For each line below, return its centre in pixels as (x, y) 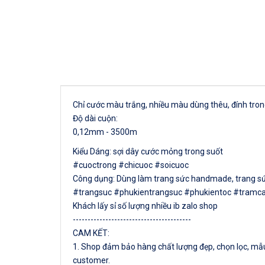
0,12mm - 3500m (105, 132)
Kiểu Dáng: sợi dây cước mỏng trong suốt (148, 151)
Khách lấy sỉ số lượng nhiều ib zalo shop (145, 206)
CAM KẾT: (91, 233)
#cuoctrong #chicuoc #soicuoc (132, 165)
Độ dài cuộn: (97, 118)
